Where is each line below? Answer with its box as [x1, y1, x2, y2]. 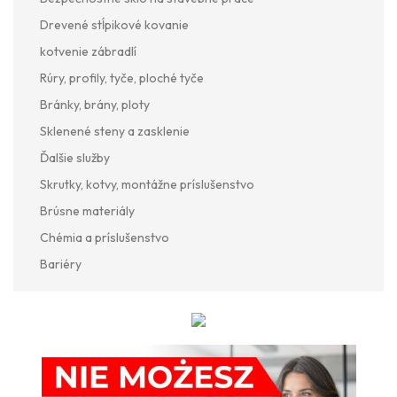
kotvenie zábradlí [40, 43, 136, 59]
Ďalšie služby [40, 149, 110, 166]
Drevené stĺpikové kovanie [40, 16, 189, 33]
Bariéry [40, 255, 82, 272]
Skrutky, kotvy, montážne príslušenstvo [40, 175, 254, 192]
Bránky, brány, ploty [40, 96, 150, 113]
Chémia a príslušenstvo [40, 229, 169, 245]
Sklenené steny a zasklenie [40, 122, 190, 139]
